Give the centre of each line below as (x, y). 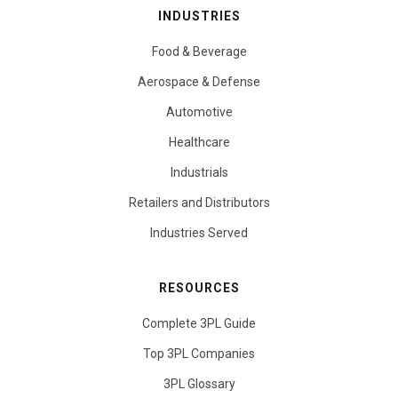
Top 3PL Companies (199, 353)
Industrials (199, 172)
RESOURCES (199, 287)
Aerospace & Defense (199, 81)
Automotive (199, 111)
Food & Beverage (199, 51)
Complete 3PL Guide (199, 323)
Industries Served (199, 232)
